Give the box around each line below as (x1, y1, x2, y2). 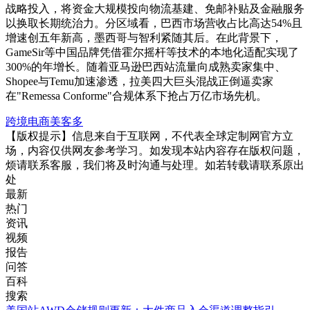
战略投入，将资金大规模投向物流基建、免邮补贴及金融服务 (6, 3, 304, 15)
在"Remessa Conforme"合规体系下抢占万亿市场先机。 (6, 90, 267, 102)
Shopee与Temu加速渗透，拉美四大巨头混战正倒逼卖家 (6, 75, 273, 87)
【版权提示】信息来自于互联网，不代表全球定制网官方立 (6, 130, 293, 142)
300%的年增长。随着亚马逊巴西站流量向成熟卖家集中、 (6, 61, 286, 73)
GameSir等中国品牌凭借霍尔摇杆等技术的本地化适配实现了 (6, 46, 299, 58)
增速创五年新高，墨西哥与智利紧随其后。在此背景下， (6, 32, 282, 44)
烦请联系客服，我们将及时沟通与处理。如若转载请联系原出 (6, 159, 304, 171)
